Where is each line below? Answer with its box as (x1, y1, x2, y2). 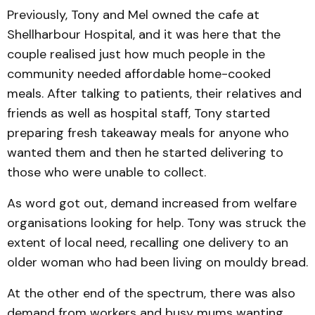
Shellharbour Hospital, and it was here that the (7, 26, 281, 44)
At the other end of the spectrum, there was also (7, 285, 295, 302)
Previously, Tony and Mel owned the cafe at (7, 6, 259, 24)
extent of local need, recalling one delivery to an (7, 234, 288, 252)
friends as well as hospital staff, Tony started (7, 105, 270, 122)
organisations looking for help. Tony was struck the (7, 214, 306, 232)
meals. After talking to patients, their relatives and (7, 85, 302, 103)
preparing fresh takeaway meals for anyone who (7, 124, 289, 142)
